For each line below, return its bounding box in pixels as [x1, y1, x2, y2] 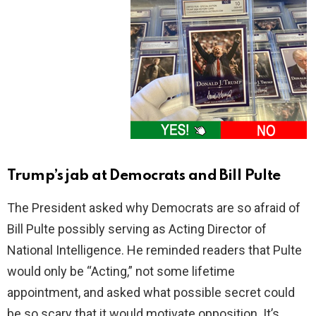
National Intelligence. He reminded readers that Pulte [7, 243, 302, 258]
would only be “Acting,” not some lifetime [7, 264, 235, 279]
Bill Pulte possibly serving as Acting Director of [7, 221, 267, 237]
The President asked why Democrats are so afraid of [7, 200, 300, 216]
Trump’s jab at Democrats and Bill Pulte [7, 169, 281, 184]
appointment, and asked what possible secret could [7, 285, 295, 300]
